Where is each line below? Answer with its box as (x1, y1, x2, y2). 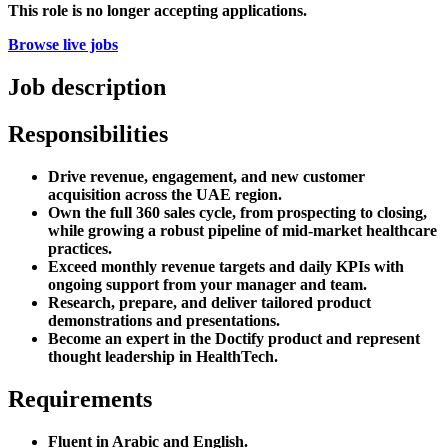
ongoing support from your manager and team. (48, 275, 367, 293)
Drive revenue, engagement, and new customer (48, 167, 365, 185)
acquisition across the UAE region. (48, 185, 282, 203)
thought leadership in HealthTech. (48, 347, 278, 365)
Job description (8, 73, 166, 100)
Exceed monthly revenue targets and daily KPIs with (48, 257, 404, 275)
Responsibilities (8, 120, 168, 147)
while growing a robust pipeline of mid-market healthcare (48, 221, 437, 239)
